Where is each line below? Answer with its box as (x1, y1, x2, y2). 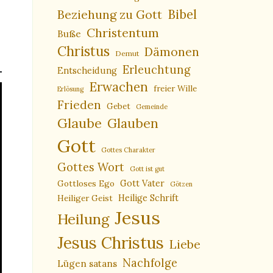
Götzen (169, 180, 193, 189)
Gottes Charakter (101, 146, 155, 155)
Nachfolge (122, 256, 177, 271)
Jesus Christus (57, 233, 164, 253)
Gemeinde (135, 102, 168, 112)
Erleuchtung (122, 63, 191, 77)
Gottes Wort (57, 160, 124, 175)
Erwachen (88, 79, 148, 96)
